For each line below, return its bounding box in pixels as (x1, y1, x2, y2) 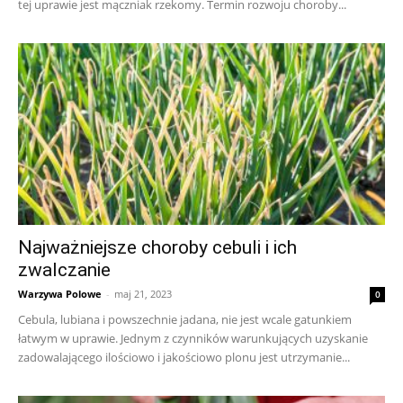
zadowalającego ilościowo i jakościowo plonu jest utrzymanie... (18, 348, 350, 365)
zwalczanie (18, 258, 111, 281)
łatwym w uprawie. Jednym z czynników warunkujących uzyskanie (18, 329, 368, 346)
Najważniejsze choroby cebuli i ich (18, 236, 297, 258)
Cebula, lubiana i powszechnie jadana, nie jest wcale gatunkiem (18, 310, 352, 327)
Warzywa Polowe (18, 286, 102, 300)
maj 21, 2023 (114, 286, 172, 300)
